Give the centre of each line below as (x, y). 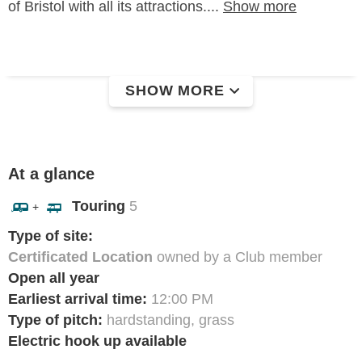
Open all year (54, 278)
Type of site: (51, 236)
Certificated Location (80, 257)
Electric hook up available (97, 341)
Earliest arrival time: (78, 299)
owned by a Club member (238, 257)
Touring (99, 206)
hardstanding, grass (170, 320)
